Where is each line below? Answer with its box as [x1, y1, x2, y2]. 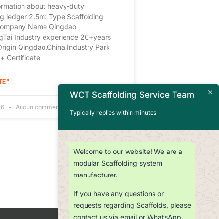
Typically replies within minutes [70, 109, 156, 117]
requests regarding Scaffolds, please [73, 201, 191, 209]
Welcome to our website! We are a [73, 147, 182, 155]
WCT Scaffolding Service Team [70, 89, 194, 100]
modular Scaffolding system [73, 158, 162, 167]
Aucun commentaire [14, 103, 72, 111]
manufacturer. [73, 170, 118, 179]
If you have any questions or [73, 189, 164, 197]
